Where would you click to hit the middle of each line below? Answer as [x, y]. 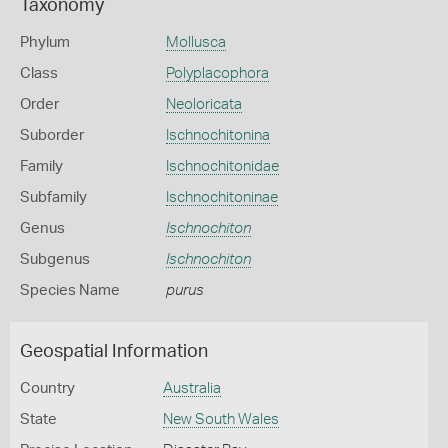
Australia [191, 388]
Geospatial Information [114, 352]
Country [47, 388]
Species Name [70, 290]
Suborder [52, 135]
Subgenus [55, 259]
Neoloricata [203, 104]
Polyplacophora [217, 73]
